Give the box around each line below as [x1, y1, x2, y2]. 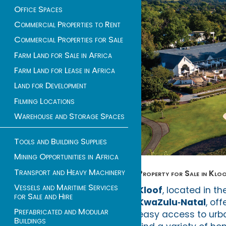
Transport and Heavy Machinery [14, 166, 125, 178]
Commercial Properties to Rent [14, 18, 121, 30]
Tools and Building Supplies [14, 135, 107, 147]
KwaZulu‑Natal [137, 196, 206, 208]
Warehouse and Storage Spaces [14, 110, 125, 123]
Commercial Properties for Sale [14, 34, 123, 46]
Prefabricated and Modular [14, 206, 108, 218]
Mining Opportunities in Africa [14, 151, 119, 163]
